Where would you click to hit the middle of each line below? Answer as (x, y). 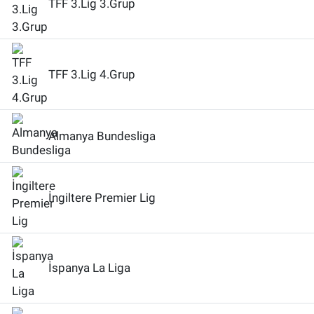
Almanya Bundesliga (102, 136)
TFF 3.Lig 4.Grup (92, 74)
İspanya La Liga (89, 268)
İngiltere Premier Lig (102, 197)
